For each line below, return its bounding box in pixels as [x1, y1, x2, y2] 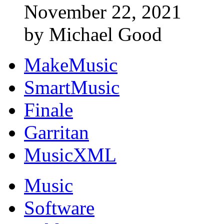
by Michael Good [24, 23, 162, 45]
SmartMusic [24, 76, 119, 98]
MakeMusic [24, 53, 117, 75]
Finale [24, 98, 73, 120]
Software [24, 196, 94, 218]
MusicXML [24, 143, 116, 165]
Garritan [24, 121, 89, 143]
